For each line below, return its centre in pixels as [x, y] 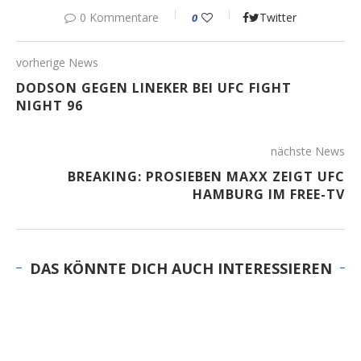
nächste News [308, 151]
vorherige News [57, 62]
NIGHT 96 [50, 105]
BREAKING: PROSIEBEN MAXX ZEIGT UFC [206, 176]
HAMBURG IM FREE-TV [269, 194]
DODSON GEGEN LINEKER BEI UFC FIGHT [154, 87]
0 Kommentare [119, 17]
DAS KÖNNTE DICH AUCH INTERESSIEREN [180, 268]
